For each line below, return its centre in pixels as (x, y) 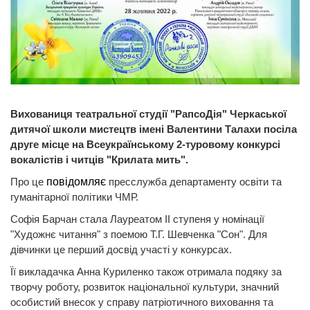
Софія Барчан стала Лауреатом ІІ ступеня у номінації (137, 219)
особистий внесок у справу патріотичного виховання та (142, 302)
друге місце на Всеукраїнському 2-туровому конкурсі (145, 144)
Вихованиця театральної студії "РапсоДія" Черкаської (148, 113)
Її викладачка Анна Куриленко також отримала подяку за (146, 271)
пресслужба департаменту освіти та (195, 181)
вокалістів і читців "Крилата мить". (99, 159)
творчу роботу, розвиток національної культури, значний (145, 286)
